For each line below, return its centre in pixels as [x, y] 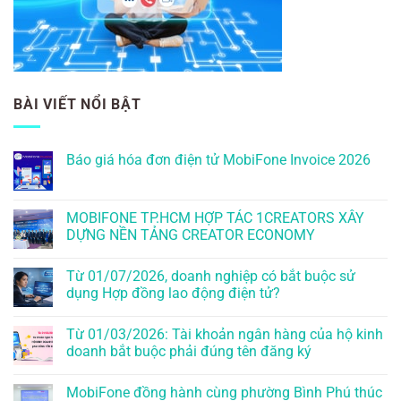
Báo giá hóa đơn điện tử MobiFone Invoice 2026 [218, 159]
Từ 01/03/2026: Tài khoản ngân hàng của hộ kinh [225, 334]
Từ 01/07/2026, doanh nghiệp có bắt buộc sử [211, 276]
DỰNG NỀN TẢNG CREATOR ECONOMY [191, 235]
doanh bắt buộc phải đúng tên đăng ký [189, 351]
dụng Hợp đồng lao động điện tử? [173, 293]
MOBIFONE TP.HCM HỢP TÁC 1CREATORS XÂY [215, 218]
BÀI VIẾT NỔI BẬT [77, 105]
